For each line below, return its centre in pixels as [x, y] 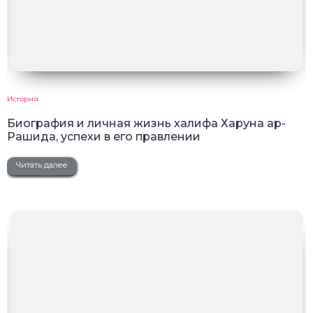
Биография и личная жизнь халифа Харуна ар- [146, 124]
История [23, 99]
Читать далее [42, 165]
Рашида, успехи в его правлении [104, 137]
